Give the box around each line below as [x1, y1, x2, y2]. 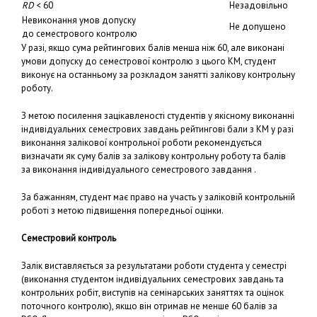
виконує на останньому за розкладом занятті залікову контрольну [21, 69, 295, 81]
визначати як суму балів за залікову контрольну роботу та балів [21, 150, 286, 162]
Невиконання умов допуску [22, 14, 136, 26]
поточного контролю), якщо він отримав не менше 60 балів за [21, 300, 277, 312]
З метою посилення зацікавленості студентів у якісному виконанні [21, 110, 294, 122]
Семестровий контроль [21, 232, 116, 244]
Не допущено [229, 21, 286, 33]
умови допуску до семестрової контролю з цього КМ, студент [21, 55, 276, 67]
